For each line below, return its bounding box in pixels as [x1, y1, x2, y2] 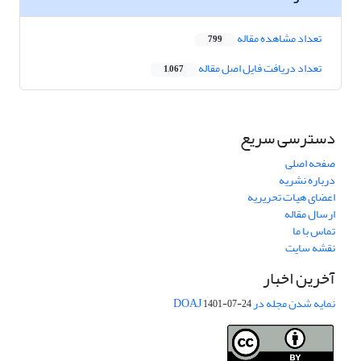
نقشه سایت [285, 237, 335, 259]
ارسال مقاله [284, 203, 335, 226]
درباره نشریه [279, 169, 335, 192]
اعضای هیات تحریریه [247, 186, 335, 209]
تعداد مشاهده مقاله [235, 27, 322, 50]
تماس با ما [293, 220, 335, 243]
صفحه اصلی [285, 152, 335, 175]
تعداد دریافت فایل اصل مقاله [197, 57, 322, 80]
